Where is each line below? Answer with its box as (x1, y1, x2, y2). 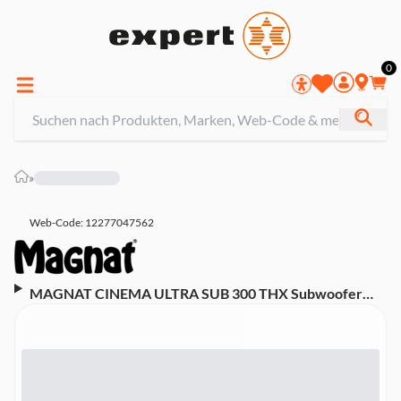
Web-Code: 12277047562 (30, 216, 154, 229)
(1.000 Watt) (29, 304, 109, 321)
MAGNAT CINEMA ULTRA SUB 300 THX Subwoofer (29, 285, 363, 302)
